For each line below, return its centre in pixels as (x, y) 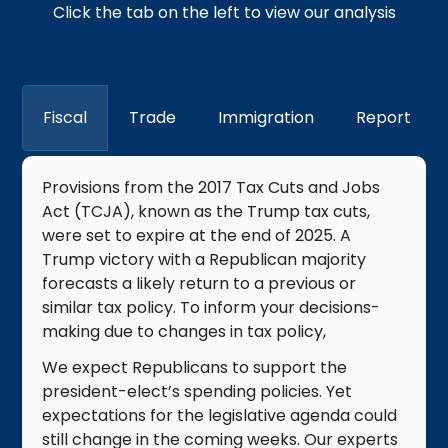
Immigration (266, 117)
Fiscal (65, 117)
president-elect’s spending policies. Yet (197, 391)
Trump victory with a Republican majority (204, 259)
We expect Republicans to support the (195, 367)
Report (384, 117)
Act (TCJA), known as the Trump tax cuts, (206, 211)
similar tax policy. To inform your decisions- (211, 307)
